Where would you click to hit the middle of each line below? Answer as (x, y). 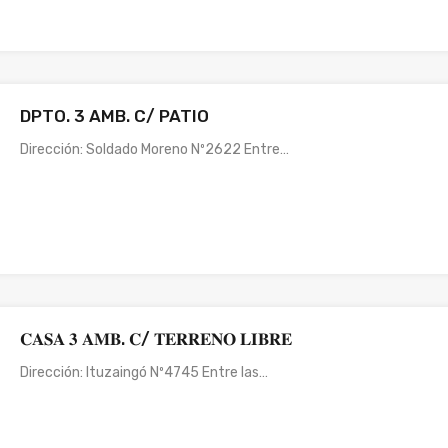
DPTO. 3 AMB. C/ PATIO (115, 115)
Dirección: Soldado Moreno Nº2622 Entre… (155, 149)
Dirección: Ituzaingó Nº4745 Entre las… (144, 372)
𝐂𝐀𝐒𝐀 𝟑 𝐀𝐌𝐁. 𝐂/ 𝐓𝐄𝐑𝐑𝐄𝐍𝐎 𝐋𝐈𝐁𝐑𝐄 (156, 338)
